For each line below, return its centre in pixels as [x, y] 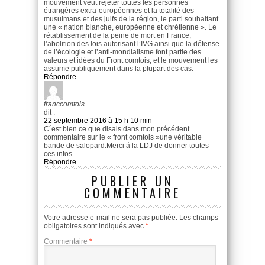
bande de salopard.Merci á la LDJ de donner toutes [126, 145]
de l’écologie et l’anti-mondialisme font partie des [122, 52]
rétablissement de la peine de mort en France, [117, 35]
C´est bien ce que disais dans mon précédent [117, 129]
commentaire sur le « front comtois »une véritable [123, 137]
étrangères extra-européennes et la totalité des [119, 10]
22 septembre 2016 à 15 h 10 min [98, 120]
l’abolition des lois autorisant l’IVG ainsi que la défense [132, 43]
